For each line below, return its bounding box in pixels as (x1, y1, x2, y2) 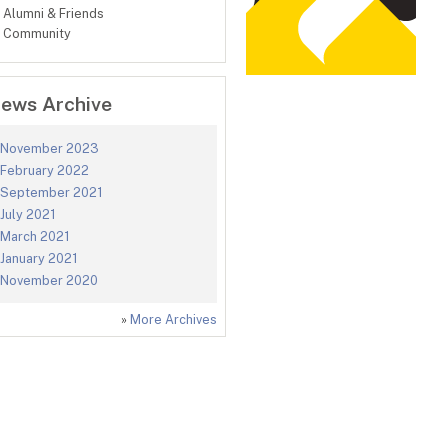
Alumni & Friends (3, 6, 104, 21)
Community (3, 26, 71, 41)
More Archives (130, 312, 217, 328)
